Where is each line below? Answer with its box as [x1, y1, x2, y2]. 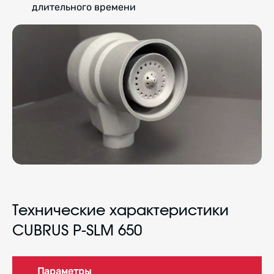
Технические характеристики [12, 204, 229, 219]
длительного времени [32, 1, 136, 13]
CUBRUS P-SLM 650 [12, 224, 142, 239]
